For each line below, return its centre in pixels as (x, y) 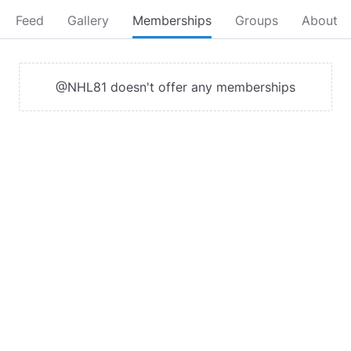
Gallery (88, 20)
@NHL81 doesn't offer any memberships (175, 87)
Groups (257, 20)
